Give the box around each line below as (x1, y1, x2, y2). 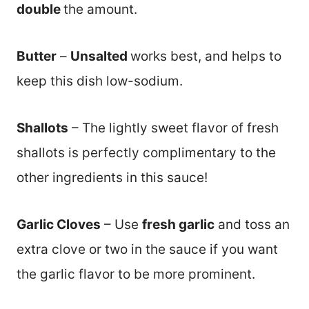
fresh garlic (142, 216, 215, 232)
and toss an (215, 216, 290, 232)
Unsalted (70, 48, 130, 64)
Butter (17, 48, 57, 64)
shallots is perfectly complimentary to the (17, 144, 276, 161)
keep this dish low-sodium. (17, 72, 183, 89)
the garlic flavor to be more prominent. (17, 266, 255, 282)
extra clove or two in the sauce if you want (17, 241, 278, 257)
